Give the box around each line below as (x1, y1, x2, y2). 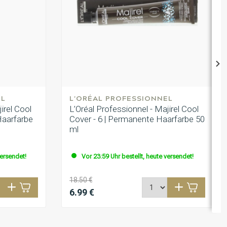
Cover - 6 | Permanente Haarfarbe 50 (69, 114, 205, 125)
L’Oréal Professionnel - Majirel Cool (69, 104, 199, 115)
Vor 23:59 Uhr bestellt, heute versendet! (82, 153, 194, 161)
